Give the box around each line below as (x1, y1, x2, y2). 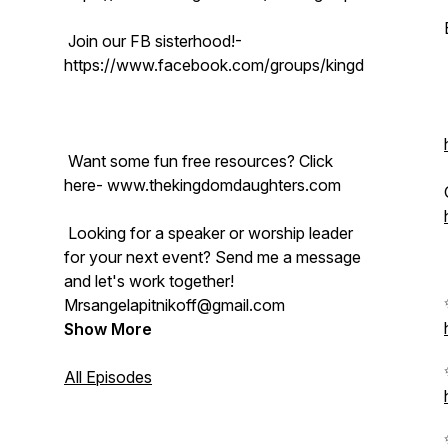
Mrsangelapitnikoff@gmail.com (64, 295, 289, 315)
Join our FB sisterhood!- (64, 31, 242, 51)
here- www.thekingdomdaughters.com (64, 175, 345, 195)
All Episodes (64, 367, 152, 387)
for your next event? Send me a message (64, 247, 361, 267)
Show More (64, 319, 152, 339)
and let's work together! (64, 271, 234, 291)
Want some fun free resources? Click (64, 151, 333, 171)
